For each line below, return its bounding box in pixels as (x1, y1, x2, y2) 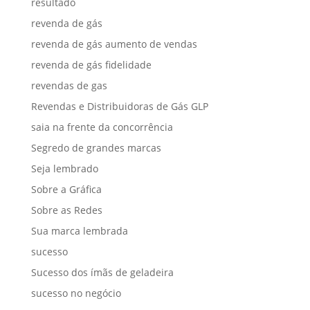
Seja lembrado (30, 162, 98, 175)
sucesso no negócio (30, 286, 121, 300)
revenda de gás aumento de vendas (30, 37, 197, 51)
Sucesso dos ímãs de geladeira (30, 266, 174, 279)
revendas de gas (30, 79, 107, 92)
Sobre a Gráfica (30, 183, 102, 196)
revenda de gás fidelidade (30, 58, 152, 71)
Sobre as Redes (30, 203, 102, 217)
